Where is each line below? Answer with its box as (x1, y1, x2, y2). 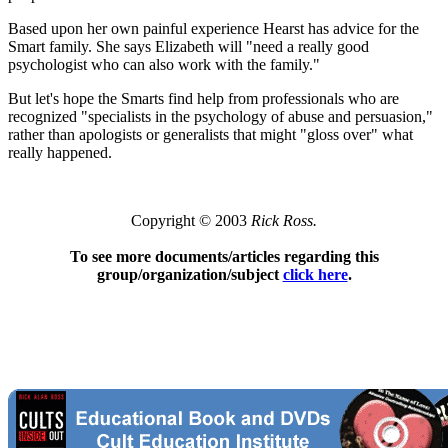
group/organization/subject (96, 265, 283, 283)
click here (282, 265, 348, 283)
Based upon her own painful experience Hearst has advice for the (8, 19, 419, 37)
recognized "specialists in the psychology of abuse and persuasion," (8, 107, 433, 125)
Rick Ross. (251, 211, 317, 229)
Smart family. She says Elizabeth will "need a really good (8, 37, 369, 55)
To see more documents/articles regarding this (69, 247, 379, 265)
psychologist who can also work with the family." (8, 55, 320, 73)
